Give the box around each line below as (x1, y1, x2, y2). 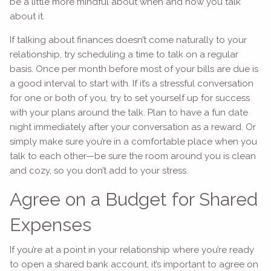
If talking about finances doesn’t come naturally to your (10, 34, 247, 46)
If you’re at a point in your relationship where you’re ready (10, 244, 255, 255)
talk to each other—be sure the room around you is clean (10, 151, 256, 162)
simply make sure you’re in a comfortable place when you (10, 136, 258, 148)
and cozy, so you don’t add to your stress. (10, 165, 191, 177)
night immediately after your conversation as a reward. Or (10, 122, 256, 133)
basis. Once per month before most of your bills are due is (10, 64, 259, 75)
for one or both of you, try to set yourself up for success (10, 93, 250, 104)
